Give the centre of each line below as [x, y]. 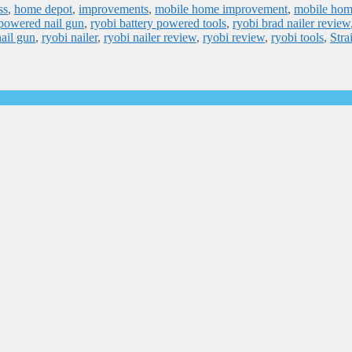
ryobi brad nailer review [291, 24]
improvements [114, 9]
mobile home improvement [221, 9]
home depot [43, 9]
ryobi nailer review [150, 38]
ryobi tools [297, 38]
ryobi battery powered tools [158, 24]
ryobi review [234, 38]
